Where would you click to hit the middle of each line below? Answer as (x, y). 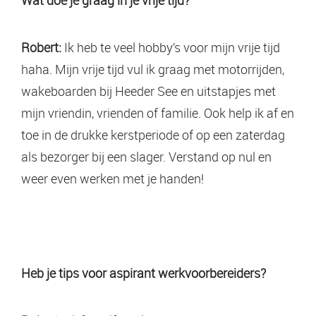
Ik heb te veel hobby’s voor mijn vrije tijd (171, 47)
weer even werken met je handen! (113, 178)
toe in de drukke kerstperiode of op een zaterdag (153, 134)
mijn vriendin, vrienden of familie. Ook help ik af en (158, 113)
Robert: (41, 47)
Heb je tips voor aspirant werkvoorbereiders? (144, 273)
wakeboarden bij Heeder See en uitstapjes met (148, 91)
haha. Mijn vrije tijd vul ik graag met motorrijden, (153, 69)
